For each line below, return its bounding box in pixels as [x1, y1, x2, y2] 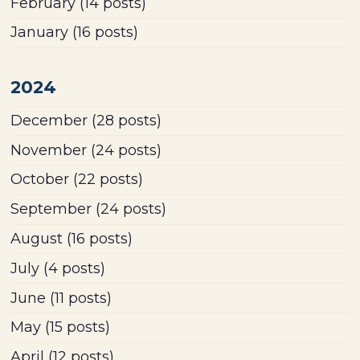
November [10, 141, 88, 159]
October [10, 170, 70, 189]
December [10, 111, 88, 129]
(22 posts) [69, 170, 144, 189]
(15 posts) [41, 318, 111, 337]
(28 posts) [88, 111, 162, 129]
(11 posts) [46, 288, 112, 307]
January [10, 23, 69, 42]
